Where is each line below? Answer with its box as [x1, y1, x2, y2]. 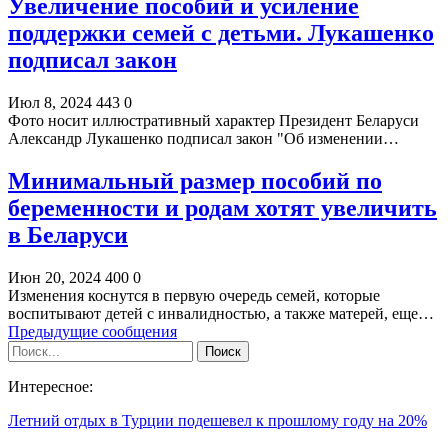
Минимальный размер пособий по [8, 168, 382, 195]
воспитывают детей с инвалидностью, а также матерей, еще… [8, 305, 434, 323]
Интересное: [8, 378, 93, 396]
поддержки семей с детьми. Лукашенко [8, 20, 434, 47]
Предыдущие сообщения [8, 323, 177, 341]
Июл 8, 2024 [8, 94, 92, 112]
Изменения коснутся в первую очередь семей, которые [8, 287, 380, 305]
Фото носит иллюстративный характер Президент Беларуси [8, 112, 419, 130]
